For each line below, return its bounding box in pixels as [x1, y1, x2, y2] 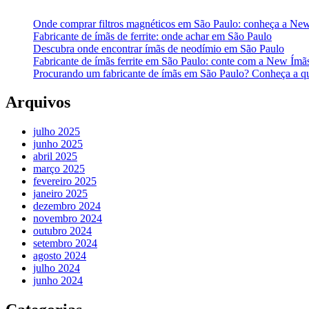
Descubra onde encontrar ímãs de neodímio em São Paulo [33, 42, 284, 54]
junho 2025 [33, 138, 83, 150]
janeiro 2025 [33, 188, 88, 200]
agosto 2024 [33, 250, 86, 262]
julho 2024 [33, 262, 80, 275]
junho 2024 [33, 275, 83, 287]
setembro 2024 [33, 237, 97, 250]
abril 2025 [33, 150, 77, 163]
